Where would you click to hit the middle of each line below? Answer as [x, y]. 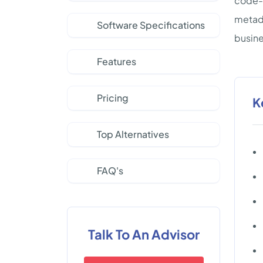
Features [117, 61]
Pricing [113, 98]
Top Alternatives [133, 134]
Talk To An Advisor [144, 234]
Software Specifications [151, 25]
